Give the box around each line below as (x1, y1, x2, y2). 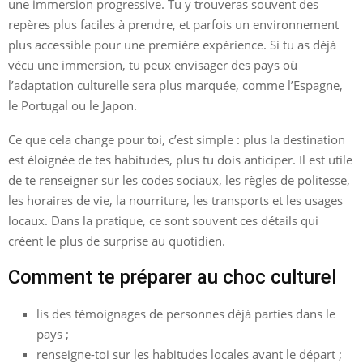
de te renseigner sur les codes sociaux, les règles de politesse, (8, 171, 350, 188)
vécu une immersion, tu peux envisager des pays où (8, 56, 297, 73)
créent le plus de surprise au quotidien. (8, 232, 225, 249)
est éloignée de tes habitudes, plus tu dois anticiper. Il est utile (8, 151, 352, 168)
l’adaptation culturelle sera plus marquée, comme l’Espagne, (8, 76, 343, 93)
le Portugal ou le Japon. (8, 96, 137, 113)
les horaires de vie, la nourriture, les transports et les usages (8, 191, 343, 208)
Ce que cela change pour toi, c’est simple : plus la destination (8, 130, 345, 147)
